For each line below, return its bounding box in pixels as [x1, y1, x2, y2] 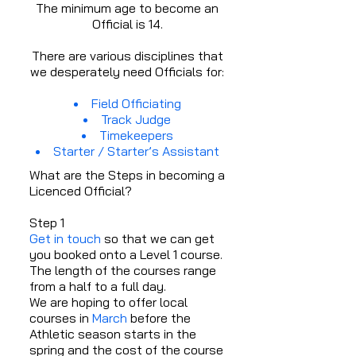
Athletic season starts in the [29, 326, 196, 342]
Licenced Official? [29, 183, 132, 199]
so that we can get [101, 230, 215, 246]
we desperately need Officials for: [30, 64, 224, 79]
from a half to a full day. [29, 278, 166, 294]
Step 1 [29, 215, 64, 230]
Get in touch [29, 230, 101, 246]
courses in [29, 310, 92, 326]
